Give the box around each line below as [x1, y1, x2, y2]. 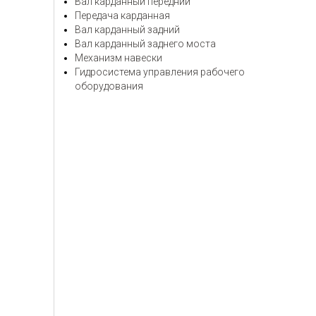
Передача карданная [75, 10, 170, 21]
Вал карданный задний [75, 24, 180, 35]
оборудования [75, 80, 143, 92]
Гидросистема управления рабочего [75, 66, 245, 78]
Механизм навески [75, 52, 162, 63]
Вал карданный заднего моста [75, 38, 216, 49]
